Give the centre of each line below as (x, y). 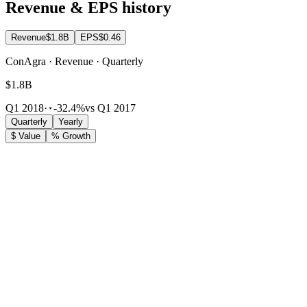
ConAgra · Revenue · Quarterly (74, 62)
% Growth (71, 136)
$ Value (26, 136)
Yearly (71, 122)
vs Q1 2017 (110, 108)
